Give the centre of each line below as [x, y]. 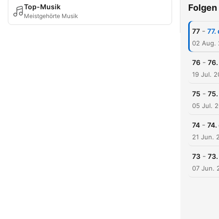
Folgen [203, 8]
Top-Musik [42, 7]
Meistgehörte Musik [51, 16]
